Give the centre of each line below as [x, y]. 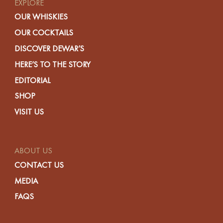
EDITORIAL [33, 80]
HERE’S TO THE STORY [53, 64]
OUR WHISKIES [41, 17]
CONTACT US [39, 165]
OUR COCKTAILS [44, 33]
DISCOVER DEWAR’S [50, 49]
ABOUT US [34, 151]
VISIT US [29, 112]
